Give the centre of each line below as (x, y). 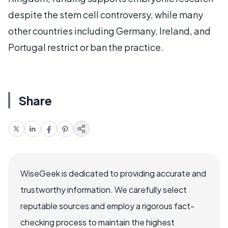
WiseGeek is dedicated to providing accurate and (113, 173)
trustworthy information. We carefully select (104, 190)
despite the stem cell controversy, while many (106, 15)
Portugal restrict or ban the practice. (86, 47)
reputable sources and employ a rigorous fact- (107, 206)
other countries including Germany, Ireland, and (109, 31)
